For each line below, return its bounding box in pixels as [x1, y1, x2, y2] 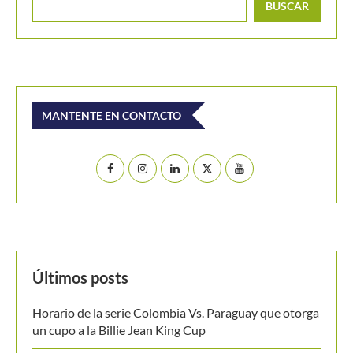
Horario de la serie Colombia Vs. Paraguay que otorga [32, 305, 319, 321]
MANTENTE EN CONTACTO [42, 109, 181, 123]
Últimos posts [32, 268, 128, 288]
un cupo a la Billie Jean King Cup [32, 322, 206, 338]
